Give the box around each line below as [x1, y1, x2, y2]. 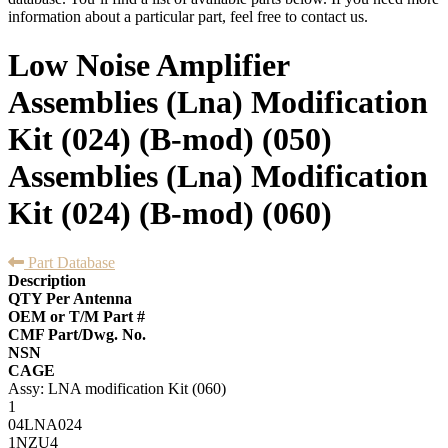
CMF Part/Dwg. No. [8, 325, 146, 343]
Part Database [24, 253, 115, 271]
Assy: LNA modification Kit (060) [8, 379, 226, 397]
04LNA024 [8, 415, 82, 433]
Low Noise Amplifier [8, 47, 289, 84]
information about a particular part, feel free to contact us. [8, 7, 368, 25]
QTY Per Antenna [8, 289, 132, 307]
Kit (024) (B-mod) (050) [8, 121, 332, 158]
